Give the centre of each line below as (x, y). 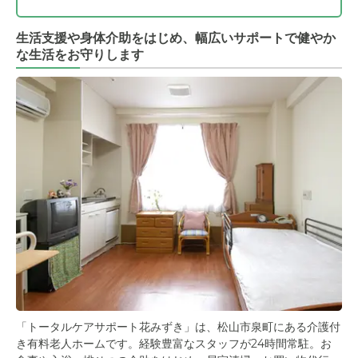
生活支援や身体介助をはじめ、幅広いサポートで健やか (176, 38)
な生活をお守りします (80, 55)
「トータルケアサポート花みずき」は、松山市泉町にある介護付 (178, 327)
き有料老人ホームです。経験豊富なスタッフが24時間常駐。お (174, 344)
